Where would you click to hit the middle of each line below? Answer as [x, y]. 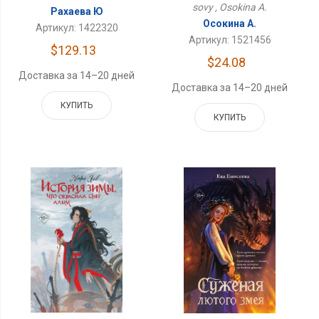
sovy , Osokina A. [230, 7]
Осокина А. [230, 24]
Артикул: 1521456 [230, 40]
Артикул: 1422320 [77, 27]
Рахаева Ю [77, 11]
